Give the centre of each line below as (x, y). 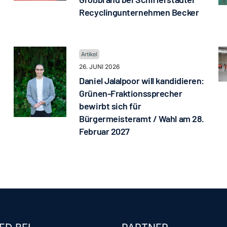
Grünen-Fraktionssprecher (131, 93)
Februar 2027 (104, 131)
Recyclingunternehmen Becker (139, 12)
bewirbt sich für (110, 106)
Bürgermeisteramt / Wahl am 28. (142, 119)
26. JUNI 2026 (100, 67)
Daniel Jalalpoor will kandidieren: (142, 81)
